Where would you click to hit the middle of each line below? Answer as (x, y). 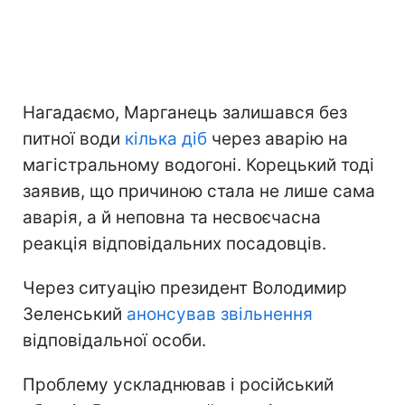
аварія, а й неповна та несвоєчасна (172, 217)
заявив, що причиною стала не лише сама (199, 191)
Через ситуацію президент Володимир (185, 287)
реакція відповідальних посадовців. (174, 243)
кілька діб (166, 138)
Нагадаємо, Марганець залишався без (185, 112)
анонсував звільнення (220, 314)
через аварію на (278, 138)
